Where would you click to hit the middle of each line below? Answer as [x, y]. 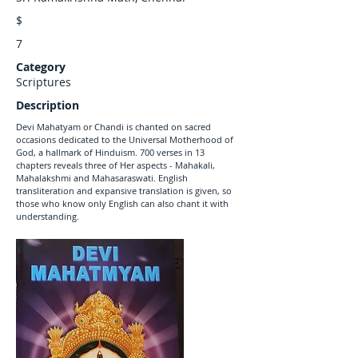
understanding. [48, 216]
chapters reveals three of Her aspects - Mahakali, [115, 165]
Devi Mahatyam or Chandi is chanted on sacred [113, 127]
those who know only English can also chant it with [122, 203]
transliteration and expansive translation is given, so [124, 191]
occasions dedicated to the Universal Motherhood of [125, 139]
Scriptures [44, 82]
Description [48, 105]
